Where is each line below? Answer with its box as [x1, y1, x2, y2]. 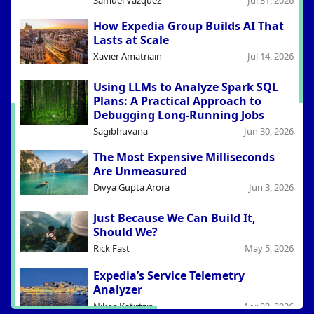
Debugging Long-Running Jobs [93, 107, 264, 123]
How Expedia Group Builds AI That [93, 18, 284, 34]
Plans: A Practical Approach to [93, 93, 261, 109]
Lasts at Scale [93, 32, 169, 48]
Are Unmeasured [93, 163, 187, 179]
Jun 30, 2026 [244, 125, 294, 138]
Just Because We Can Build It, [93, 210, 256, 226]
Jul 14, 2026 [247, 50, 294, 63]
